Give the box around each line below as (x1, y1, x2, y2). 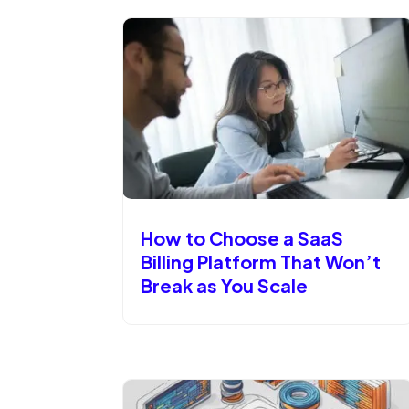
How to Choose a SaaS (141, 225, 344, 249)
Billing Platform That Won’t (141, 249, 382, 273)
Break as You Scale (141, 273, 309, 297)
